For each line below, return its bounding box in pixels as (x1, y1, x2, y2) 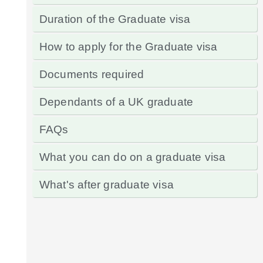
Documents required (39, 68, 144, 80)
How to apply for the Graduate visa (39, 40, 218, 53)
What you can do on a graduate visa (39, 150, 226, 163)
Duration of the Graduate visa (39, 12, 191, 25)
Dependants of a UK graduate (39, 95, 194, 108)
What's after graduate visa (39, 178, 174, 191)
